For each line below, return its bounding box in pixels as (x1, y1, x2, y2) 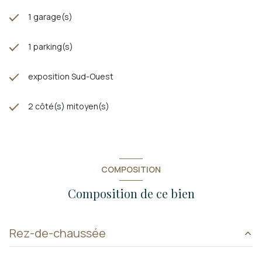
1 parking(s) (28, 40, 73, 52)
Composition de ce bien (67, 185, 195, 201)
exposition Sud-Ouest (28, 70, 113, 82)
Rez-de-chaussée (9, 225, 106, 241)
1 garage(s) (28, 11, 73, 22)
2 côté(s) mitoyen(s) (28, 100, 109, 112)
